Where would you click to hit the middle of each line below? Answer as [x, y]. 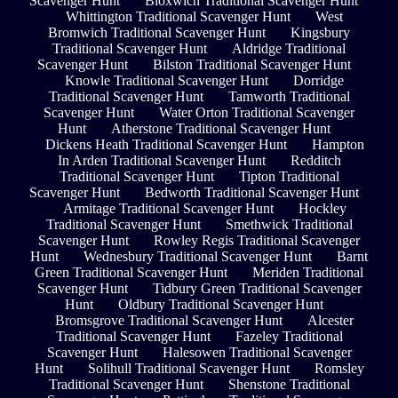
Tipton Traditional [289, 177]
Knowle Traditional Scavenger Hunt [167, 81]
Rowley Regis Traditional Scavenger [257, 241]
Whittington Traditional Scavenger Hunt [178, 17]
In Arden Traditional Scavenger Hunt [161, 161]
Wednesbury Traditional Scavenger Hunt [198, 257]
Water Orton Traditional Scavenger [257, 113]
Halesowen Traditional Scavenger [257, 353]
